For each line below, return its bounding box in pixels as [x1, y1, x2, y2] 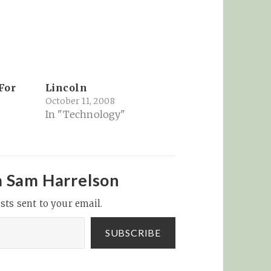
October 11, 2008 [45, 96, 115, 107]
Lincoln [45, 82, 88, 94]
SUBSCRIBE [105, 227, 161, 239]
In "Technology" [45, 108, 126, 121]
